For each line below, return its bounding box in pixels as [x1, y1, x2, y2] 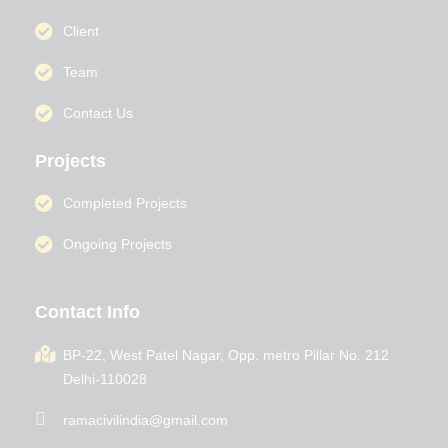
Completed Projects [62, 195, 187, 212]
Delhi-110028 [62, 370, 147, 387]
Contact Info [35, 302, 140, 323]
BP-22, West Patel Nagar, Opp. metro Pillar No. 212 [62, 346, 389, 363]
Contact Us [62, 105, 133, 122]
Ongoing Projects [62, 236, 172, 253]
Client [62, 23, 99, 40]
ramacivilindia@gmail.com [62, 411, 228, 428]
